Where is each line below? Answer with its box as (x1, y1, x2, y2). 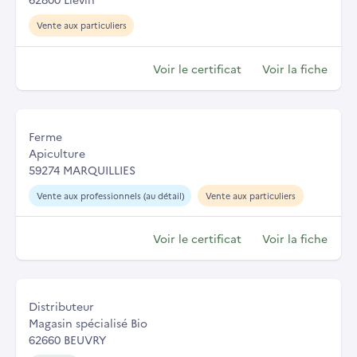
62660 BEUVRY (29, 331, 106, 348)
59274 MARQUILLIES (29, 161, 135, 178)
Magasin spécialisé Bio (29, 315, 147, 331)
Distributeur (29, 298, 94, 315)
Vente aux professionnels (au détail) (36, 189, 184, 202)
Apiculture (29, 144, 85, 161)
